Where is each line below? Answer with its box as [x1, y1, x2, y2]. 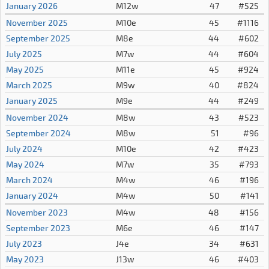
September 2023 [5, 222, 70, 234]
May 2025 [5, 64, 44, 75]
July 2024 [5, 143, 43, 154]
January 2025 [5, 95, 58, 106]
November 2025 [5, 17, 68, 28]
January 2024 [5, 190, 58, 201]
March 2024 [5, 174, 53, 186]
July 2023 [5, 238, 42, 249]
